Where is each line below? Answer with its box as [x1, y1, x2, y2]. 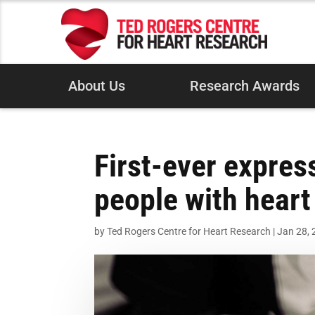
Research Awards [189, 78, 300, 95]
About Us [68, 78, 125, 95]
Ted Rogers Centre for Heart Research [107, 226, 271, 238]
